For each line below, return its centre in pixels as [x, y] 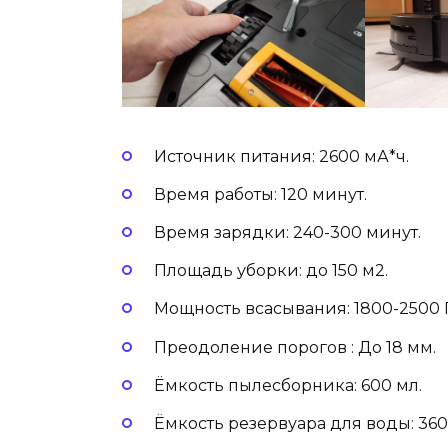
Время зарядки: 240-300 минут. [287, 233]
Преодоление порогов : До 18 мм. [295, 347]
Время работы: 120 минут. [260, 194]
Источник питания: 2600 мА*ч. [281, 156]
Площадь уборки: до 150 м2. [271, 271]
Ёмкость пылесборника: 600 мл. [288, 385]
